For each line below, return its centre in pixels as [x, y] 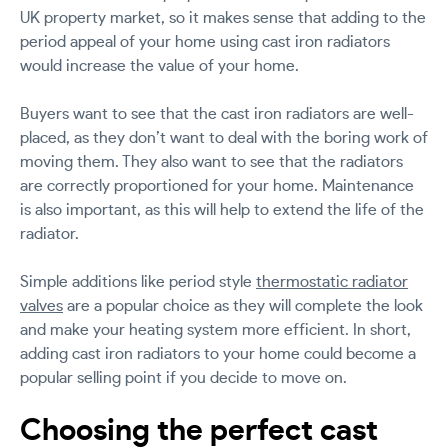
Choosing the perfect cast [199, 430]
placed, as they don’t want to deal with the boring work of [224, 137]
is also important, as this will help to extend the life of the [222, 209]
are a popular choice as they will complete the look [243, 305]
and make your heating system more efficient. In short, [215, 329]
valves [41, 305]
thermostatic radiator [332, 281]
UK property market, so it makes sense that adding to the [223, 17]
